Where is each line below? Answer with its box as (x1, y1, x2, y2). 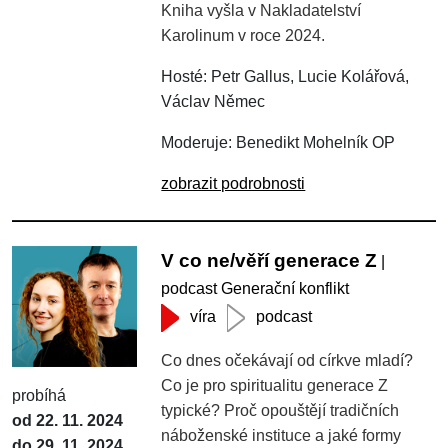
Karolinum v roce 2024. (161, 26, 326, 44)
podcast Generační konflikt (161, 279, 350, 297)
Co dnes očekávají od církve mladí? (161, 351, 414, 369)
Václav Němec (161, 92, 266, 110)
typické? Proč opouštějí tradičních (161, 401, 400, 419)
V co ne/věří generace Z (161, 249, 378, 271)
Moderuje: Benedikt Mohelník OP (161, 133, 396, 151)
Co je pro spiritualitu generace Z (161, 376, 389, 394)
